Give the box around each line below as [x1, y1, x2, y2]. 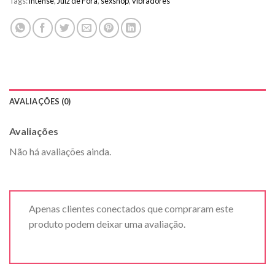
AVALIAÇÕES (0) [9, 96, 71, 107]
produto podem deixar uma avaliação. [29, 218, 185, 230]
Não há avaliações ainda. [9, 145, 111, 158]
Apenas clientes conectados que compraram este [29, 203, 233, 215]
